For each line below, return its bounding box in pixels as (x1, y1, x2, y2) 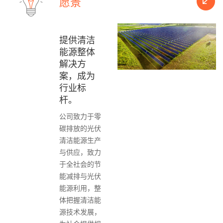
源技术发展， (59, 207, 102, 217)
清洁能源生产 (59, 135, 102, 145)
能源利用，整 (59, 183, 102, 193)
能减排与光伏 (59, 171, 102, 181)
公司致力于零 (59, 111, 102, 121)
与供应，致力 (59, 147, 102, 157)
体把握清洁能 (59, 195, 102, 205)
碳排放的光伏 (59, 123, 102, 133)
